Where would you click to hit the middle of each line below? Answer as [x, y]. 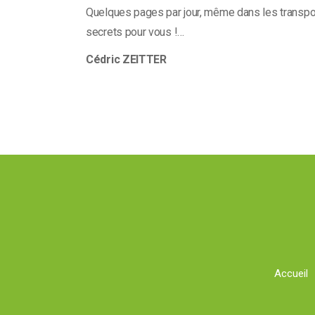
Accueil [291, 273]
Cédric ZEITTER [128, 60]
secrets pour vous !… [135, 32]
